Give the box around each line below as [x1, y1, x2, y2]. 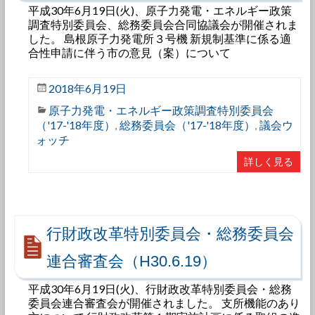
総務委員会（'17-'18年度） [119, 118, 255, 131]
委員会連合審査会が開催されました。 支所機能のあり [27, 296, 300, 309]
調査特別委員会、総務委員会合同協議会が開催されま [27, 18, 298, 31]
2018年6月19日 [48, 82, 127, 95]
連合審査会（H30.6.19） [46, 252, 217, 270]
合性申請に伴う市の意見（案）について [27, 46, 231, 59]
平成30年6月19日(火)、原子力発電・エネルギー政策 [27, 4, 292, 17]
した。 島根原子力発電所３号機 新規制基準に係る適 [27, 32, 291, 45]
